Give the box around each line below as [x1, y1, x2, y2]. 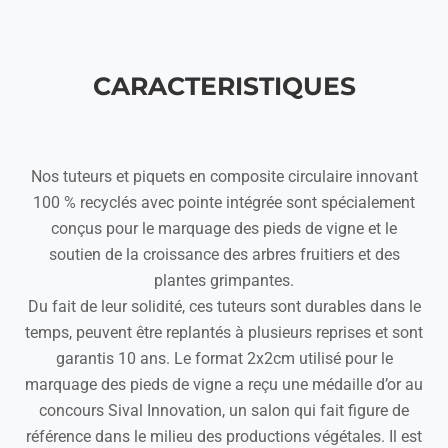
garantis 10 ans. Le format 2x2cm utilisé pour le [55, 349, 393, 368]
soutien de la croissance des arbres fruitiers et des [48, 245, 400, 264]
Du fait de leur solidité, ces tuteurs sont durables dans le [27, 297, 421, 316]
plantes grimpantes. [154, 271, 294, 290]
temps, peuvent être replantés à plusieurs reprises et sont [25, 323, 423, 342]
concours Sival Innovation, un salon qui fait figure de [39, 401, 409, 420]
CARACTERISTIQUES [92, 71, 356, 101]
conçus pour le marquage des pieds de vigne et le [51, 219, 397, 238]
